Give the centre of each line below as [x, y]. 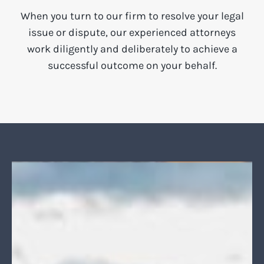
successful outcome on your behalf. [132, 66]
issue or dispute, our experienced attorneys [132, 33]
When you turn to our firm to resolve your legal [132, 16]
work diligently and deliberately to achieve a [132, 49]
